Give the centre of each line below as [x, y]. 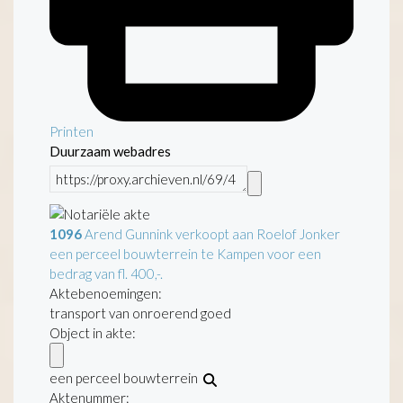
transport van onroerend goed [140, 313]
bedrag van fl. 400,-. [106, 273]
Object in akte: [93, 332]
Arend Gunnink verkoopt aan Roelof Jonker [211, 233]
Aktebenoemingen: [106, 293]
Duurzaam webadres [110, 151]
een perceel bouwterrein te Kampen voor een [185, 253]
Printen [72, 131]
